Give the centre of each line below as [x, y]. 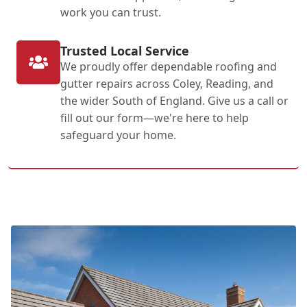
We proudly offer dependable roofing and [169, 66]
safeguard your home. [118, 135]
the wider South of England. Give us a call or [174, 100]
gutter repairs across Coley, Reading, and [167, 83]
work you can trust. [111, 12]
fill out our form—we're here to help [155, 118]
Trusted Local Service [125, 50]
